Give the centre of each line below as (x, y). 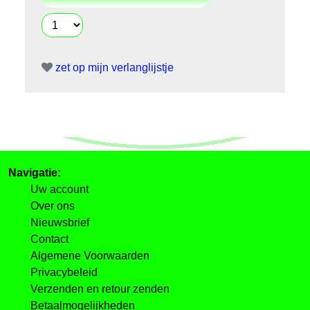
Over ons (53, 206)
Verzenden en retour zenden (100, 289)
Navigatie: (35, 173)
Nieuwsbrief (60, 223)
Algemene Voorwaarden (90, 256)
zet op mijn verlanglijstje (113, 68)
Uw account (60, 190)
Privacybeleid (64, 273)
